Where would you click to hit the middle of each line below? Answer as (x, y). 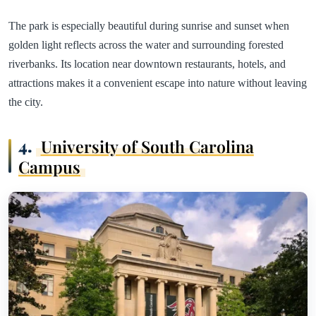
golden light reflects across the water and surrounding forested (146, 45)
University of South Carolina (147, 146)
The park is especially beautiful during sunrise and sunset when (149, 26)
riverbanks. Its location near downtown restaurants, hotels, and (147, 64)
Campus (49, 166)
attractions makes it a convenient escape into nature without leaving (158, 83)
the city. (26, 102)
